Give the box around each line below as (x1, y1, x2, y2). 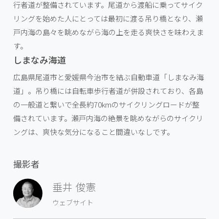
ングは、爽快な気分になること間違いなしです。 (13, 126, 174, 137)
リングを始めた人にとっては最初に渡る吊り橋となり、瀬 (13, 13, 203, 23)
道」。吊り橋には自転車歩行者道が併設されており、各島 (13, 85, 203, 96)
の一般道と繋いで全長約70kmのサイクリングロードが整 (13, 99, 199, 109)
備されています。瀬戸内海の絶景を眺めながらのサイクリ (13, 112, 203, 123)
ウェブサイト (52, 197, 93, 207)
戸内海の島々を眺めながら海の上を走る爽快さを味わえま (13, 26, 204, 37)
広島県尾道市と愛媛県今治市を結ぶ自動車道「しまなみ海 (13, 71, 204, 82)
